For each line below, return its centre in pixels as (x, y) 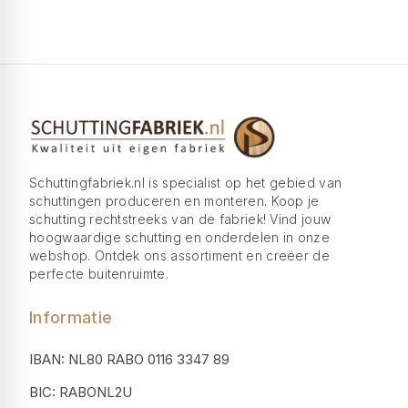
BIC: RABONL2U (81, 392)
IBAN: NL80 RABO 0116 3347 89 (129, 359)
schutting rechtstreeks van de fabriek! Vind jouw (180, 219)
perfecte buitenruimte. (99, 274)
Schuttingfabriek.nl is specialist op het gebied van (186, 183)
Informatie (71, 317)
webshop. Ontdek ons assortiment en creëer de (180, 255)
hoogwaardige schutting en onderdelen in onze (180, 237)
